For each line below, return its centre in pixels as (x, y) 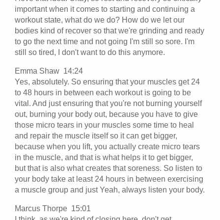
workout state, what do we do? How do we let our (100, 20)
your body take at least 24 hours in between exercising (109, 179)
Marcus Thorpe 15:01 (55, 208)
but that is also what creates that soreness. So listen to (109, 168)
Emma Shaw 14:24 (51, 71)
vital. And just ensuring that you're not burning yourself (108, 103)
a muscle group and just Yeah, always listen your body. (110, 190)
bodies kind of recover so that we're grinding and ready (110, 30)
